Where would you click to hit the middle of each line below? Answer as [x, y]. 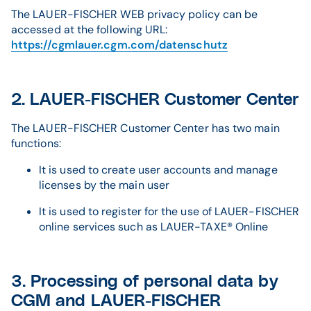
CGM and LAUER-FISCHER [116, 301]
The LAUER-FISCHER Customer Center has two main [145, 128]
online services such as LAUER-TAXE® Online [154, 227]
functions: [36, 143]
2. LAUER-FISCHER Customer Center [155, 100]
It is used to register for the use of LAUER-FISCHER [169, 211]
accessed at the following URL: [90, 30]
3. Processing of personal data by [145, 282]
